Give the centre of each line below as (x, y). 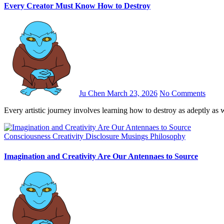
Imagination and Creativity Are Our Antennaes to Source (101, 156)
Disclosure (103, 136)
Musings (135, 136)
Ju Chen (93, 93)
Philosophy (168, 136)
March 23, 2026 (132, 93)
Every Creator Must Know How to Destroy (77, 6)
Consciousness (28, 136)
